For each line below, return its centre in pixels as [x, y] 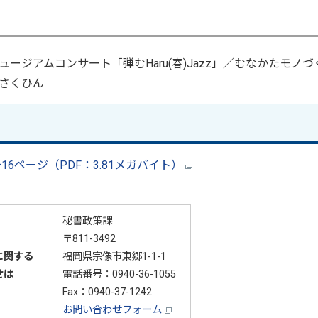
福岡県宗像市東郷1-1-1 [114, 257]
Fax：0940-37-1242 [107, 292]
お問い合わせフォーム [113, 310]
